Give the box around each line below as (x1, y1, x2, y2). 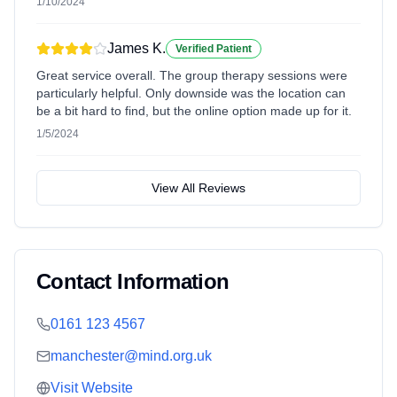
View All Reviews (152, 181, 245, 195)
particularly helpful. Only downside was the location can (36, 86, 346, 100)
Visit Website (51, 380, 133, 395)
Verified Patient (175, 43, 252, 55)
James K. (107, 41, 166, 56)
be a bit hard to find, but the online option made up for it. (36, 104, 352, 118)
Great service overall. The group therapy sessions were (36, 68, 347, 82)
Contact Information (36, 269, 230, 293)
